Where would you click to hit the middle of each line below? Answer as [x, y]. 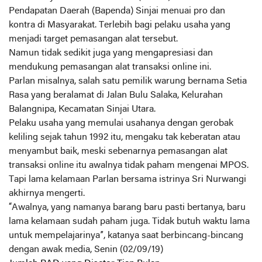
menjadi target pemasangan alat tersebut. [93, 39]
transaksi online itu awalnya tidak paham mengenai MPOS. [129, 166]
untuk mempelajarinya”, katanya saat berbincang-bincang [126, 236]
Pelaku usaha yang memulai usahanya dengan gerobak [121, 123]
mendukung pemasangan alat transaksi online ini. [110, 67]
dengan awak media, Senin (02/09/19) [86, 250]
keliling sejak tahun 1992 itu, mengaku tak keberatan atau [125, 137]
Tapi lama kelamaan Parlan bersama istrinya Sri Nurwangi [127, 180]
